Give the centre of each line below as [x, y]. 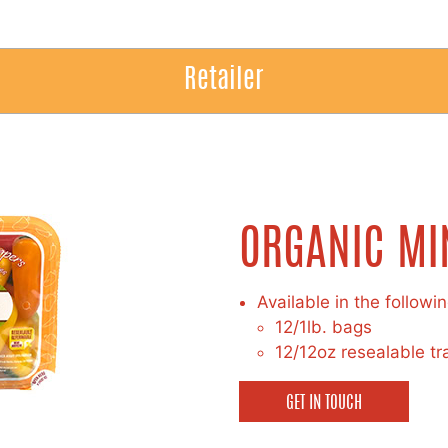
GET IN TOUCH [324, 404]
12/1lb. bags [323, 327]
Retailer [224, 80]
